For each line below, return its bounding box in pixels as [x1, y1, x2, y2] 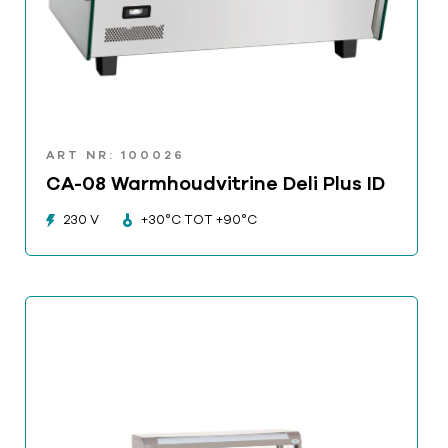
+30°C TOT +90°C [138, 213, 257, 227]
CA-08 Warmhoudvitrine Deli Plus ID [46, 174, 385, 194]
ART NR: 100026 [46, 148, 185, 161]
